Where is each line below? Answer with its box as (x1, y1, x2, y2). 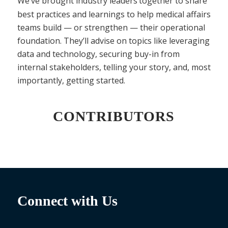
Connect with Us (17, 193, 118, 209)
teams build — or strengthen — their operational (17, 21, 205, 33)
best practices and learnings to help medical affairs (17, 8, 211, 20)
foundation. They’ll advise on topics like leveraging (17, 35, 210, 46)
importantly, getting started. (17, 74, 125, 86)
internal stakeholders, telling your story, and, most (17, 61, 211, 73)
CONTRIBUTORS (53, 108, 175, 125)
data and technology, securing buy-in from (17, 48, 180, 60)
